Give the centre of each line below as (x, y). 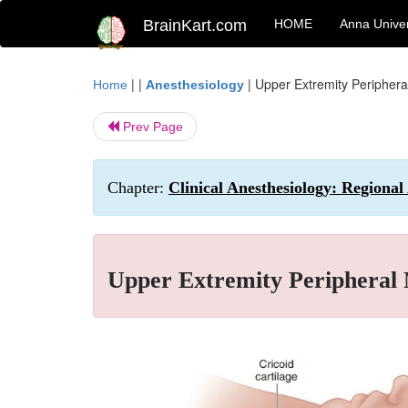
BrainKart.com (195, 25)
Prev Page (151, 127)
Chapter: (138, 188)
